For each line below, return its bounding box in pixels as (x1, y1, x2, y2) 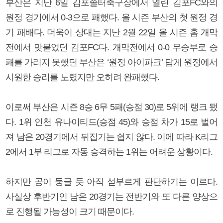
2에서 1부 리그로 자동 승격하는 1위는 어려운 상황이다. (5, 146, 213, 157)
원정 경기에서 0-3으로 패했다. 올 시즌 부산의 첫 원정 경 (5, 12, 218, 22)
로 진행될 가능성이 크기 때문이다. (5, 206, 134, 217)
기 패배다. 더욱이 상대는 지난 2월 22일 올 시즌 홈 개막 (5, 27, 218, 37)
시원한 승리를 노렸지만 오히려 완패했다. (5, 72, 159, 82)
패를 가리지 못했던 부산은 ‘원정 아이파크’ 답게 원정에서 (5, 57, 218, 67)
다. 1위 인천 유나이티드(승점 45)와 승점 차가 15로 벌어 (5, 116, 218, 127)
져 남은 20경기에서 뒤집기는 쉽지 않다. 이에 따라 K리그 (5, 131, 218, 142)
